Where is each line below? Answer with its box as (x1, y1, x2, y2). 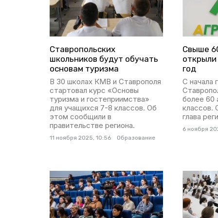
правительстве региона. (50, 120, 135, 130)
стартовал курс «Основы (50, 85, 139, 95)
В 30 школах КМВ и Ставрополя (50, 76, 161, 86)
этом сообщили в (50, 111, 111, 121)
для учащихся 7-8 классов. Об (50, 103, 157, 112)
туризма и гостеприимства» (50, 94, 149, 104)
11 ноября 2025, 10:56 (50, 134, 111, 141)
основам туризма (50, 63, 119, 73)
